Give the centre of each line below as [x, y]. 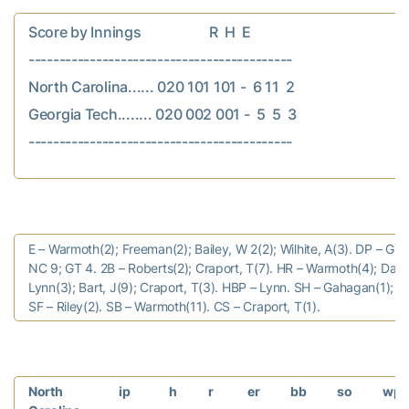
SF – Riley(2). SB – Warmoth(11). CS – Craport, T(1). [174, 306]
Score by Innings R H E [140, 31]
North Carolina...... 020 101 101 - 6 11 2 [162, 86]
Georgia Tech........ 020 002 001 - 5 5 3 [163, 114]
